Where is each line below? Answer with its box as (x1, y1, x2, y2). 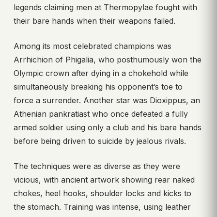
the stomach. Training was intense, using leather (14, 201, 191, 212)
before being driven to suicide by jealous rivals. (14, 136, 186, 146)
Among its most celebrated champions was (14, 41, 171, 51)
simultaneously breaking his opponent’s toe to (14, 81, 183, 92)
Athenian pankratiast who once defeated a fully (14, 108, 188, 119)
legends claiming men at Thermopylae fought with (14, 2, 197, 12)
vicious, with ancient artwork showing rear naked (14, 174, 195, 185)
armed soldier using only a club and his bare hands (14, 122, 201, 132)
